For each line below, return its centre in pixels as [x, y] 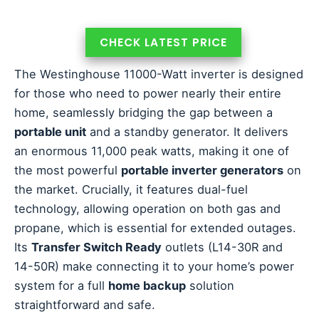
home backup [147, 286]
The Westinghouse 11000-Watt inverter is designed [159, 74]
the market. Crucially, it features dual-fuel [131, 190]
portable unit [50, 132]
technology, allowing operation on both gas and [147, 209]
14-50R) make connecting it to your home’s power [154, 267]
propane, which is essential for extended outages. [155, 228]
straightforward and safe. [85, 305]
